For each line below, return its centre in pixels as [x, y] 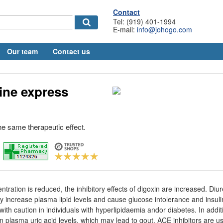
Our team [22, 51]
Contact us [71, 51]
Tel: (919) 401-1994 [144, 21]
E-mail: [125, 29]
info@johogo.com [165, 29]
